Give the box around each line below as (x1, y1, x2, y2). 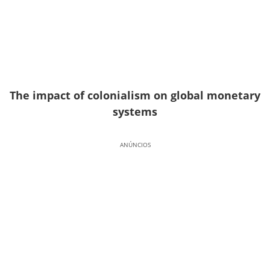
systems (113, 104, 157, 119)
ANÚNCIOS (119, 140, 151, 149)
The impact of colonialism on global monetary (10, 87, 260, 102)
